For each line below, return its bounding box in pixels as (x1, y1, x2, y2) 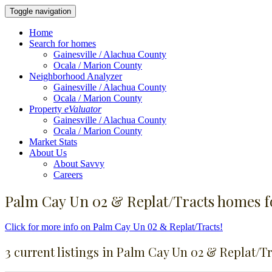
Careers (53, 169, 83, 180)
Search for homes (29, 38, 96, 49)
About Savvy (53, 158, 104, 169)
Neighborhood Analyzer (29, 71, 122, 81)
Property (29, 104, 64, 114)
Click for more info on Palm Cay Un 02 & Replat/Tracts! (5, 221, 223, 232)
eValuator (64, 104, 101, 114)
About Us (29, 148, 67, 158)
